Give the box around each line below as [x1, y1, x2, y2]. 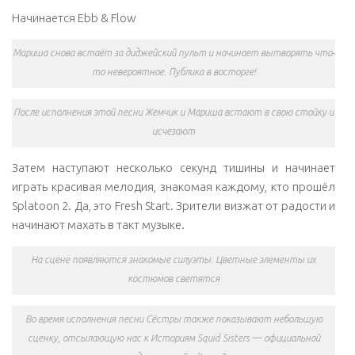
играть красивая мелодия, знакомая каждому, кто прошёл [12, 179, 335, 193]
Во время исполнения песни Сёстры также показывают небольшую [25, 313, 323, 324]
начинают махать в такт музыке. [12, 217, 185, 231]
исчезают [152, 125, 195, 136]
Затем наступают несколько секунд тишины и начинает [12, 160, 335, 174]
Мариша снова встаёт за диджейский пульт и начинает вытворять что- [13, 47, 334, 58]
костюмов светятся [128, 273, 219, 284]
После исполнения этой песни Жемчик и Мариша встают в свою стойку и [13, 106, 334, 117]
